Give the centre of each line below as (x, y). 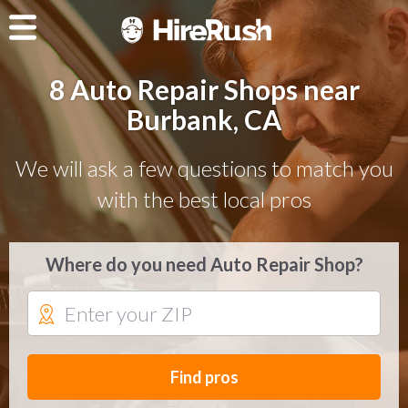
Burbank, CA (204, 119)
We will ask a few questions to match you (204, 168)
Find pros (204, 377)
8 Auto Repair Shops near (204, 89)
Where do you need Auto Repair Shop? (204, 264)
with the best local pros (204, 199)
